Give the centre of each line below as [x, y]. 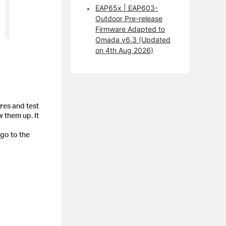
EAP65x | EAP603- [127, 8]
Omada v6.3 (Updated [133, 39]
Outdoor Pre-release [129, 18]
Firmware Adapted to [130, 29]
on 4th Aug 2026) [125, 50]
